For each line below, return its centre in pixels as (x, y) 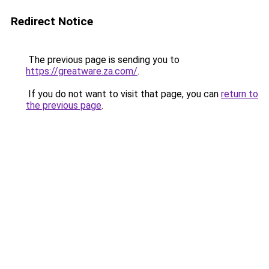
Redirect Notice (52, 21)
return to (240, 94)
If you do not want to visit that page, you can (123, 94)
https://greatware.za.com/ (82, 71)
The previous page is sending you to (103, 60)
